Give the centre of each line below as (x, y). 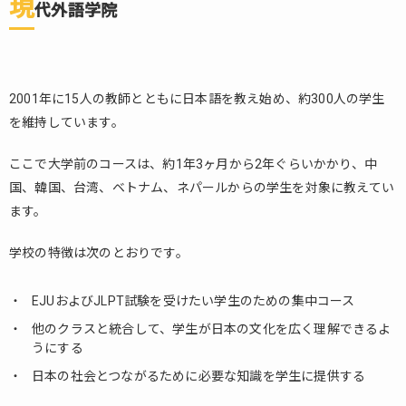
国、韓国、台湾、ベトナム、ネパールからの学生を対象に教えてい (202, 188)
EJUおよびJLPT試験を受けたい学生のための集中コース (193, 301)
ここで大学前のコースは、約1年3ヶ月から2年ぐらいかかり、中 (193, 164)
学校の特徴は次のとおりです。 (99, 253)
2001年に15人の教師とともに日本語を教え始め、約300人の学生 (197, 99)
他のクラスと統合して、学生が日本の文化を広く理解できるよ (212, 329)
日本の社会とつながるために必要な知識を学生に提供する (199, 376)
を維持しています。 (67, 122)
